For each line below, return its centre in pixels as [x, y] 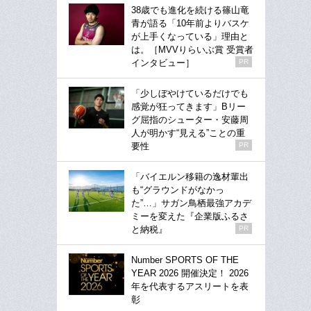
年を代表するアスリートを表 [190, 286]
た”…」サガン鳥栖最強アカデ [191, 203]
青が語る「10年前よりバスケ [190, 23]
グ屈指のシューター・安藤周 [190, 119]
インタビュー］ [163, 62]
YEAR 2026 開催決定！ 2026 [190, 273]
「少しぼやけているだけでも [190, 93]
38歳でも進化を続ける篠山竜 [190, 10]
